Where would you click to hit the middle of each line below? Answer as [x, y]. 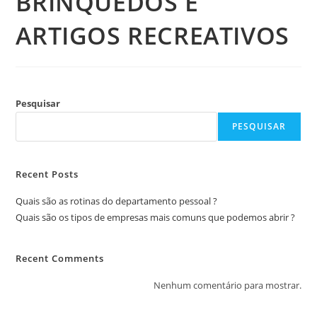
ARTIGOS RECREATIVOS [152, 35]
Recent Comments [60, 258]
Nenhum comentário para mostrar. [227, 285]
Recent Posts [47, 174]
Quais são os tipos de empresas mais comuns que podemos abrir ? [156, 217]
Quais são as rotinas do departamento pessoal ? [117, 201]
